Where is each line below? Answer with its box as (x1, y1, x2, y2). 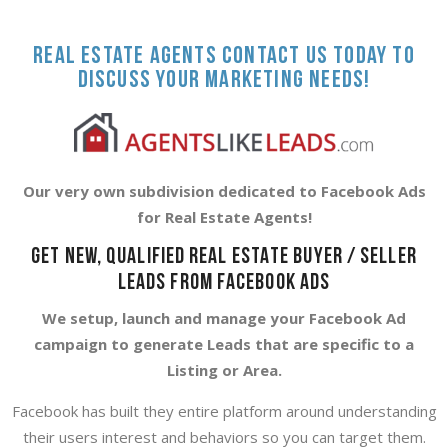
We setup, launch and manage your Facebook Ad (42, 307, 406, 328)
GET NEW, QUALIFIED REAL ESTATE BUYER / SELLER (31, 245, 417, 269)
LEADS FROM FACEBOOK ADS (117, 271, 331, 295)
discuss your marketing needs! (77, 68, 371, 93)
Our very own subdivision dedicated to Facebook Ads (22, 180, 426, 201)
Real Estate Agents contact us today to (33, 44, 415, 69)
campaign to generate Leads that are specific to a (34, 333, 414, 354)
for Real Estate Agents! (136, 206, 312, 227)
